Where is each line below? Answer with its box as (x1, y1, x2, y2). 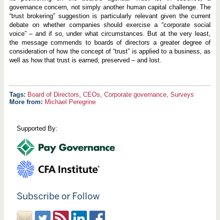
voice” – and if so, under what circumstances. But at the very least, (9, 30, 211, 38)
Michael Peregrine (44, 98, 96, 106)
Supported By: (16, 124, 57, 132)
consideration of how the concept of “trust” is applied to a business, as (9, 48, 211, 55)
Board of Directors (27, 91, 79, 99)
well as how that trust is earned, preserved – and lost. (9, 56, 162, 64)
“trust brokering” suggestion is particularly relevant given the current (9, 12, 211, 20)
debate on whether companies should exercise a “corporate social (9, 21, 211, 29)
